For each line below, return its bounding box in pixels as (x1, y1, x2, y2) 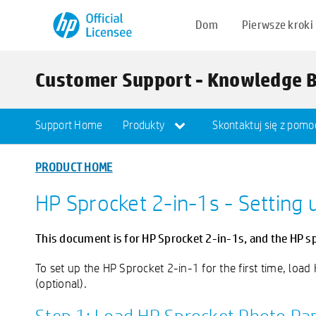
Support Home (35, 118, 103, 133)
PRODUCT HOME (35, 159, 113, 175)
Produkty (122, 118, 167, 133)
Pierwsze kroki (241, 18, 313, 32)
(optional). (35, 276, 87, 291)
